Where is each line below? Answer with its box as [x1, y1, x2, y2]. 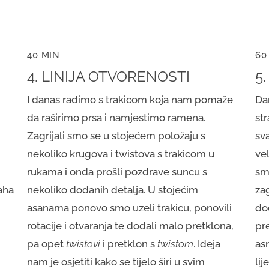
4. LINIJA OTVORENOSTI [27, 68, 190, 86]
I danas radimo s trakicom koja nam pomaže [27, 94, 234, 106]
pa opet [27, 238, 67, 250]
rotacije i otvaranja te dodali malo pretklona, [27, 220, 234, 232]
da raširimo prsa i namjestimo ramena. [27, 112, 206, 124]
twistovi [66, 238, 101, 250]
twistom [157, 238, 194, 250]
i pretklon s [100, 238, 158, 250]
